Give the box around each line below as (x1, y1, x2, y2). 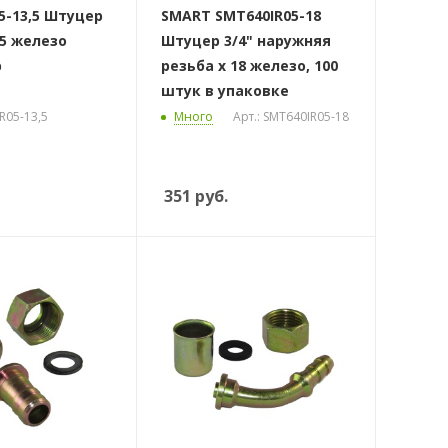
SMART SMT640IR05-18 (160, 6, 321, 26)
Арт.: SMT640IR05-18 (232, 108, 349, 126)
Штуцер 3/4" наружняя (160, 31, 331, 51)
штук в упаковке (160, 81, 289, 101)
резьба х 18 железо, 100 (160, 56, 338, 76)
